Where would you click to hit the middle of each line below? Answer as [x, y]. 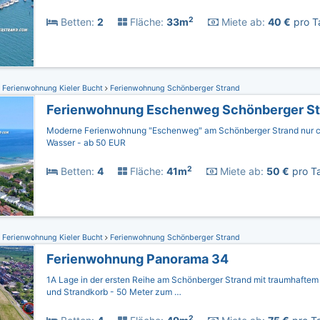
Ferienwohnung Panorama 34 [137, 259]
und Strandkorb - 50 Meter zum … [114, 292]
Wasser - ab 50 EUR [86, 142]
